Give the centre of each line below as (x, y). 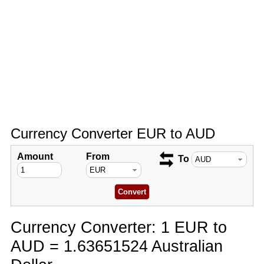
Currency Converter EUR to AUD (113, 133)
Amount (35, 156)
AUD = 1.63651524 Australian (116, 246)
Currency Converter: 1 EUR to (118, 227)
